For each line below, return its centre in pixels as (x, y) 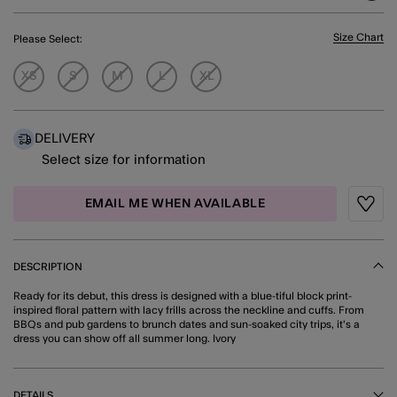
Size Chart (358, 37)
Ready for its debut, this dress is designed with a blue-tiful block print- (183, 296)
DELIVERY (65, 139)
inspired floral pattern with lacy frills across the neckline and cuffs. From (189, 310)
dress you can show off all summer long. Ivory (125, 338)
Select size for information (124, 160)
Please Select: (48, 39)
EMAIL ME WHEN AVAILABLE (175, 203)
